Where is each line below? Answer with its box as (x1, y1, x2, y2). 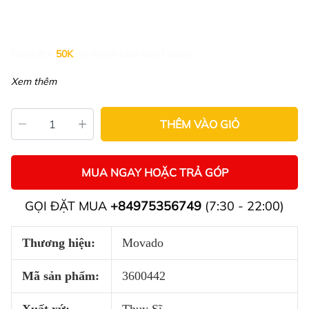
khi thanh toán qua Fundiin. (76, 48, 195, 60)
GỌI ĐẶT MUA (25, 198, 110, 214)
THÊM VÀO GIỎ (159, 117, 239, 131)
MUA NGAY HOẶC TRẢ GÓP (81, 166, 228, 179)
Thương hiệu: (22, 236, 95, 250)
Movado (122, 236, 163, 250)
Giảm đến (11, 48, 53, 60)
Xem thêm (11, 75, 57, 88)
